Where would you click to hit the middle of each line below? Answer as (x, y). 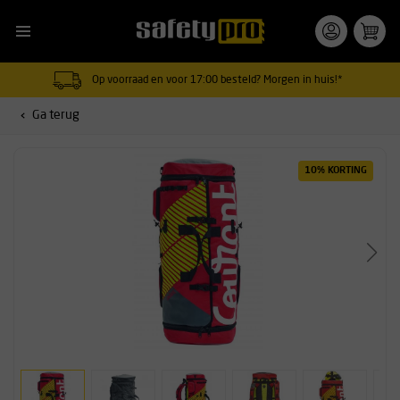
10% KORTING (336, 171)
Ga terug (56, 115)
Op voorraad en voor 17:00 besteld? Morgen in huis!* (217, 80)
